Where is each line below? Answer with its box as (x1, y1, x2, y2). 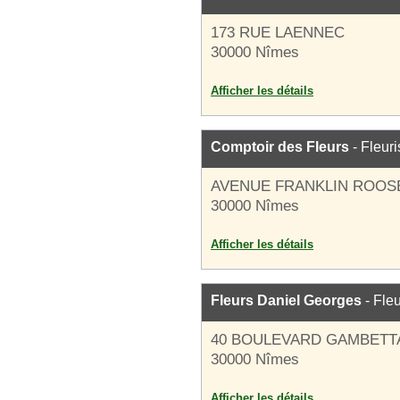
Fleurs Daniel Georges (211, 293, 362, 308)
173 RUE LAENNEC (211, 24, 345, 41)
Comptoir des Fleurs (211, 139, 349, 154)
